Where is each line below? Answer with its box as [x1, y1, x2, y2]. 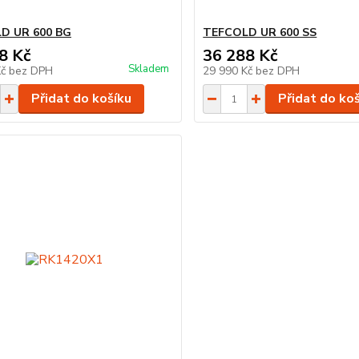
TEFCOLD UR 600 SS [203, 25, 317, 40]
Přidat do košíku [30, 90, 131, 107]
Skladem [128, 62, 170, 76]
